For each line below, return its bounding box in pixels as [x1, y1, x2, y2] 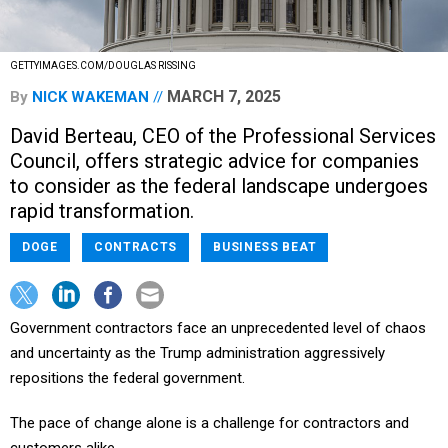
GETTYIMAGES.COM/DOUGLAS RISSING [10, 60, 196, 72]
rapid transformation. [10, 199, 194, 224]
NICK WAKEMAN [32, 88, 149, 107]
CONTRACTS [93, 240, 178, 255]
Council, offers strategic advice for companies [10, 149, 419, 174]
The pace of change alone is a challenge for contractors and [10, 414, 409, 433]
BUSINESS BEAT [213, 240, 317, 255]
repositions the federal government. [10, 369, 245, 388]
